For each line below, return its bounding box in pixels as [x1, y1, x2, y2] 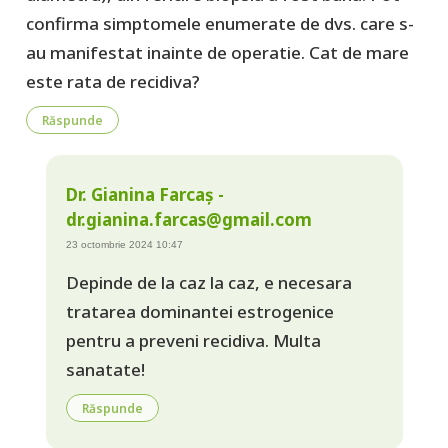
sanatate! [65, 357, 145, 381]
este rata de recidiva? [25, 70, 200, 94]
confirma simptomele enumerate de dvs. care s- [25, 12, 414, 36]
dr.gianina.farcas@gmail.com [65, 208, 312, 232]
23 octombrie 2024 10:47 [65, 239, 183, 251]
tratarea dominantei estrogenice [65, 299, 334, 323]
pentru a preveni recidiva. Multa [65, 328, 321, 352]
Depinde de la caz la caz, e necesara [65, 270, 352, 294]
